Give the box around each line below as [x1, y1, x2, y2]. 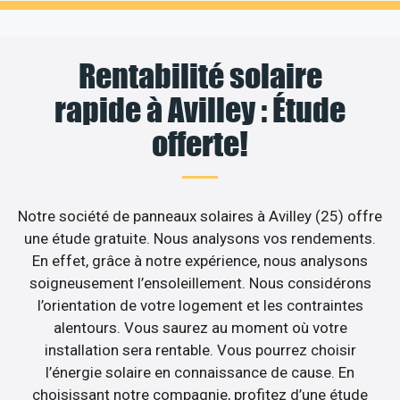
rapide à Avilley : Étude [54, 89, 346, 129]
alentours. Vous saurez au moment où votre [53, 318, 347, 337]
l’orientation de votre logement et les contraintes [37, 296, 363, 314]
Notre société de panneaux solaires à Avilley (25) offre [18, 206, 382, 225]
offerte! [152, 123, 248, 163]
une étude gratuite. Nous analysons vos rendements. [24, 229, 376, 247]
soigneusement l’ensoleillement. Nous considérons [29, 273, 371, 292]
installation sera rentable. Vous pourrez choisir [44, 340, 356, 359]
